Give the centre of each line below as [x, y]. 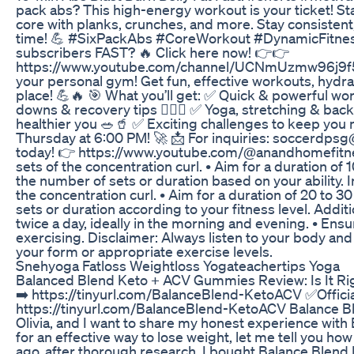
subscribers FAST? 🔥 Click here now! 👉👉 [153, 52]
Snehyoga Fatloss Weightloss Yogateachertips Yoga [178, 265]
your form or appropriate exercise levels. [144, 251]
